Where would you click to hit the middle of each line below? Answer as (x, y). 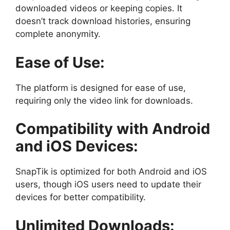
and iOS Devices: (77, 146)
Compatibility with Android (113, 129)
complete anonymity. (58, 34)
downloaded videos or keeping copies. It (99, 8)
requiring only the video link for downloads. (104, 100)
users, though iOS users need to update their (108, 185)
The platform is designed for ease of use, (101, 88)
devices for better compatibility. (81, 197)
